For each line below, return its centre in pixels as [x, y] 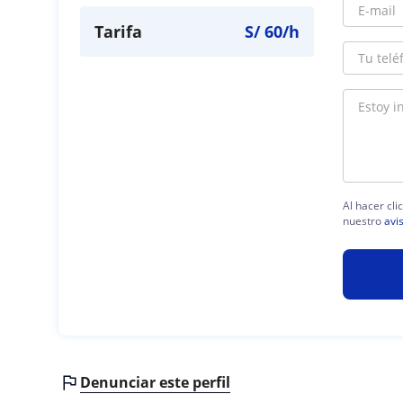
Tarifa [119, 31]
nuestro [364, 220]
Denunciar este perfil [156, 382]
